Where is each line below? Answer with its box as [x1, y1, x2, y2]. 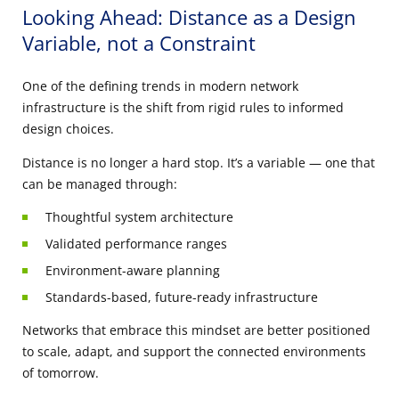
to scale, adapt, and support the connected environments [22, 342, 366, 360]
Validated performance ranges [45, 234, 227, 252]
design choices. [22, 119, 114, 137]
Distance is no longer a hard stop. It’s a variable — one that [22, 153, 375, 171]
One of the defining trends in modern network [22, 77, 298, 94]
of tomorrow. [22, 363, 99, 381]
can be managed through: [22, 175, 177, 192]
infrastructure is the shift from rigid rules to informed [22, 98, 344, 116]
